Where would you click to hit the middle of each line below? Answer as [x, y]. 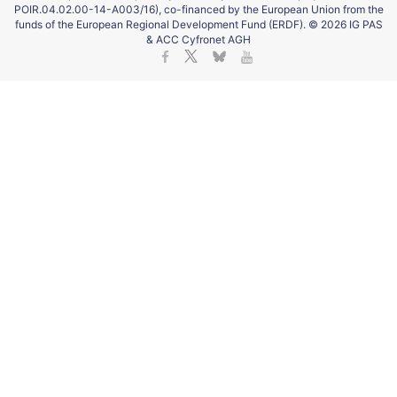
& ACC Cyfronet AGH [198, 39]
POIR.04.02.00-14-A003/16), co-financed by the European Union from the [198, 9]
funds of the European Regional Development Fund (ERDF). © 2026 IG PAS [198, 24]
